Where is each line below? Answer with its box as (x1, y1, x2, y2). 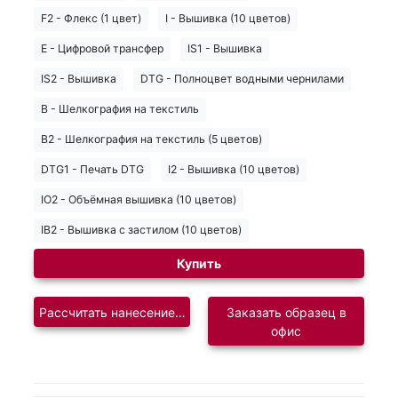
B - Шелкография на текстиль (41, 102, 199, 116)
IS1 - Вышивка (187, 42, 262, 56)
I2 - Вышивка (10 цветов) (168, 163, 299, 177)
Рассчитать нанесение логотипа (38, 304, 232, 320)
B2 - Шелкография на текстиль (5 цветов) (41, 132, 262, 147)
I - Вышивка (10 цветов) (165, 12, 291, 26)
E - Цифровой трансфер (41, 42, 163, 56)
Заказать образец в (226, 304, 346, 320)
